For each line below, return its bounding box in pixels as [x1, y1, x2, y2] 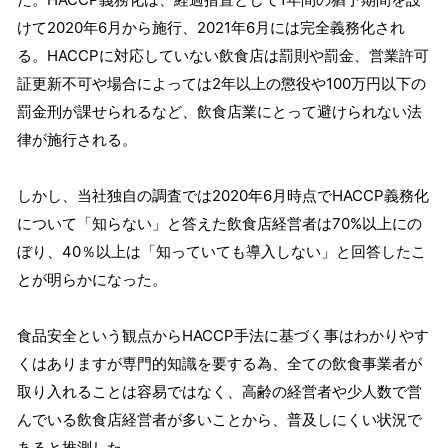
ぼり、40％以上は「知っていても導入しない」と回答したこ [17, 242, 426, 262]
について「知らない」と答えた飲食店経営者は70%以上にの [17, 214, 422, 234]
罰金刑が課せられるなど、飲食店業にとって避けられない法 [17, 102, 422, 122]
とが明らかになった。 [17, 270, 167, 290]
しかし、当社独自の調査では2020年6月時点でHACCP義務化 [17, 186, 429, 206]
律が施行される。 [17, 130, 137, 150]
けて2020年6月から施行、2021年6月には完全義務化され [17, 18, 405, 38]
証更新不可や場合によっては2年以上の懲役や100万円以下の [17, 74, 426, 94]
